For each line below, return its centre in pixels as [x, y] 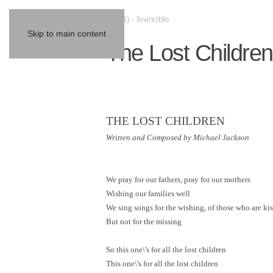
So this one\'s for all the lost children [166, 250]
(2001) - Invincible [138, 19]
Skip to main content [67, 34]
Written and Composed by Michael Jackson [178, 137]
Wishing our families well [148, 193]
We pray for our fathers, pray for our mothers [179, 179]
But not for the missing [144, 222]
